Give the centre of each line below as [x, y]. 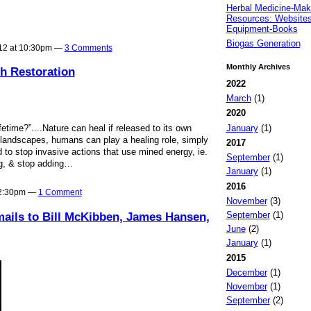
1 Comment [60, 193]
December [246, 272]
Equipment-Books [262, 29]
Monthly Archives [258, 66]
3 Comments [88, 48]
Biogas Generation [263, 43]
